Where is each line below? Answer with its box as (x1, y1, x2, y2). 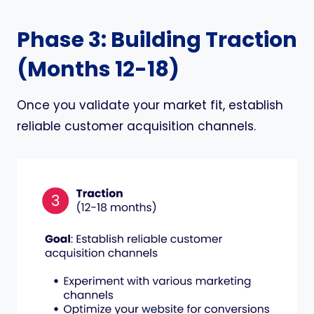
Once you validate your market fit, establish (17, 97, 283, 114)
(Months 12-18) (17, 55, 179, 84)
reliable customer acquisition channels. (17, 118, 256, 135)
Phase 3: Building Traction (17, 25, 297, 55)
